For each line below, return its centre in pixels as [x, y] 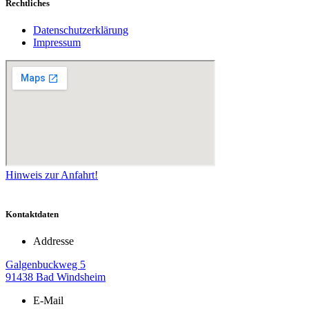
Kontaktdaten [32, 215]
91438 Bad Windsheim [56, 277]
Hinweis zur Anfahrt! [52, 175]
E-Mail [48, 301]
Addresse [53, 241]
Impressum [57, 42]
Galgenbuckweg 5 [46, 265]
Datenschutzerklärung [81, 30]
